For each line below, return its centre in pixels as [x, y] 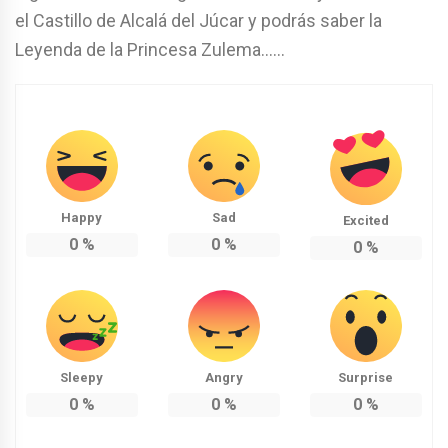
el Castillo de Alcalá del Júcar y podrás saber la [198, 20]
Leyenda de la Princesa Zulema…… [150, 49]
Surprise [366, 377]
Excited [365, 220]
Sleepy [82, 377]
